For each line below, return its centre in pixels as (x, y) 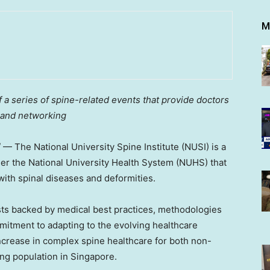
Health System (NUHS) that (168, 163)
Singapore (93, 257)
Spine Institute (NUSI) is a (170, 147)
